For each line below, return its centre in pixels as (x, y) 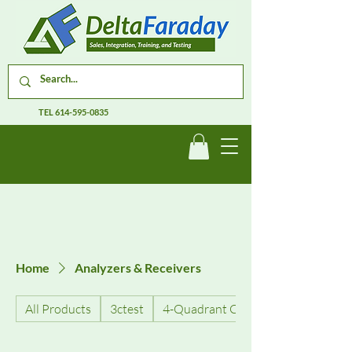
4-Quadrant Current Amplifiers (246, 309)
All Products (58, 309)
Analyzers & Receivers (138, 268)
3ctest (127, 309)
